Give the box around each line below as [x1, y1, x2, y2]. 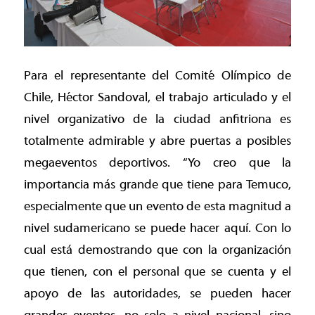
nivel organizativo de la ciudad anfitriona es [23, 111, 292, 127]
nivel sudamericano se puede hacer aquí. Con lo [23, 220, 292, 236]
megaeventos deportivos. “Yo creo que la [23, 155, 292, 170]
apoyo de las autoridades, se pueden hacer [23, 285, 292, 301]
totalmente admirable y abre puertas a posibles [23, 133, 292, 148]
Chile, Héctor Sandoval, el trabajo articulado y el [23, 89, 292, 105]
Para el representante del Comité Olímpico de [23, 67, 292, 83]
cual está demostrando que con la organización [23, 242, 292, 257]
